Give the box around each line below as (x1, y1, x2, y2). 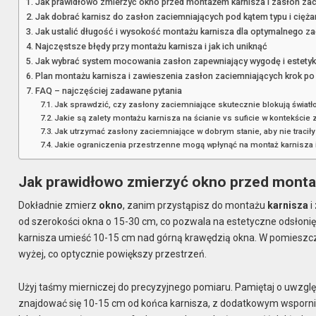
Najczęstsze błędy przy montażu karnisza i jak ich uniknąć (35, 40, 267, 51)
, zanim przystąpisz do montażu (123, 200, 268, 212)
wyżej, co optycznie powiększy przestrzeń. (18, 248, 207, 260)
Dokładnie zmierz (18, 200, 99, 212)
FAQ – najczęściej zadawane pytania (35, 85, 182, 96)
